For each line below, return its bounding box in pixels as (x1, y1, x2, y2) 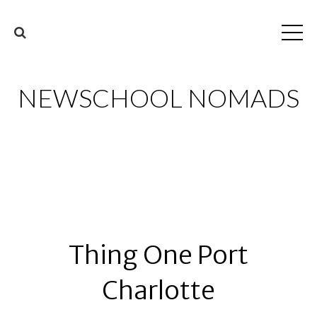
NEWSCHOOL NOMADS (18, 82, 299, 113)
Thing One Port (69, 239, 248, 271)
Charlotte (102, 275, 215, 306)
